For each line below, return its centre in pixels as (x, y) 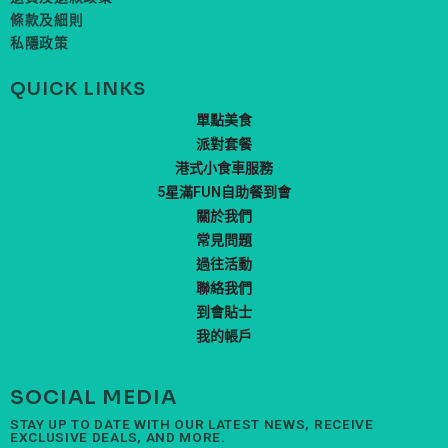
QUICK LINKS (78, 88)
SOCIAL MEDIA (93, 397)
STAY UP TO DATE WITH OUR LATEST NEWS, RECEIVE (192, 423)
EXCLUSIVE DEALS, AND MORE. (118, 436)
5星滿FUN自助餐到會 (224, 191)
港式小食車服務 (224, 167)
